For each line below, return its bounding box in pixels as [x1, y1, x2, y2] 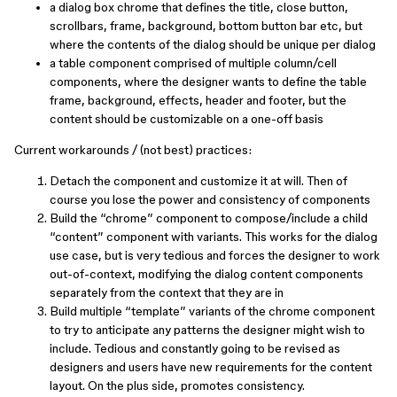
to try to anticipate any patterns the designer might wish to [50, 323, 365, 337]
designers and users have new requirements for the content [50, 360, 372, 374]
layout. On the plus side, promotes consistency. [50, 378, 305, 393]
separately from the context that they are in [50, 285, 284, 300]
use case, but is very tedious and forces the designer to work [50, 248, 380, 262]
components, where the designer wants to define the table [50, 74, 367, 89]
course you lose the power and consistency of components [50, 192, 370, 206]
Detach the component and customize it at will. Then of [50, 174, 347, 188]
